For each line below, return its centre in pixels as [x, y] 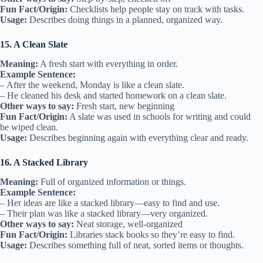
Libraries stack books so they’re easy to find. [151, 234]
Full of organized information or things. [112, 181]
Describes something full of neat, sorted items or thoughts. [135, 245]
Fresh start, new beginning [124, 106]
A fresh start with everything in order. [108, 63]
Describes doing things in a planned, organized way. [125, 19]
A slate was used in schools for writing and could [159, 116]
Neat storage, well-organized [128, 224]
